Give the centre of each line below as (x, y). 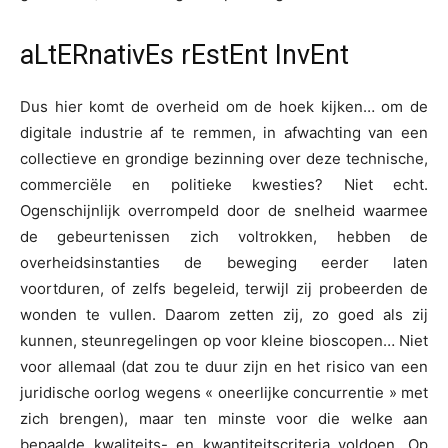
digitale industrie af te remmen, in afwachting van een (224, 133)
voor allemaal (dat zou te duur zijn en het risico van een (224, 367)
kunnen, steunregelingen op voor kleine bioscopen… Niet (224, 341)
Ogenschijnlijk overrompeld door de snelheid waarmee (224, 211)
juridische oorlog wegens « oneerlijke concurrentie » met (224, 393)
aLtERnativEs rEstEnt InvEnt (184, 55)
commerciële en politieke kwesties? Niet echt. (224, 185)
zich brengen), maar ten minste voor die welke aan (224, 419)
